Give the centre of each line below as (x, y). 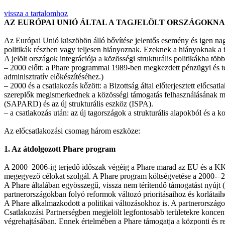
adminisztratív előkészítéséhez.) (54, 77)
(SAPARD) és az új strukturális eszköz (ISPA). (79, 104)
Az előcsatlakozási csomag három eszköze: (72, 131)
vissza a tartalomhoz (36, 13)
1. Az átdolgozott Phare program (60, 149)
